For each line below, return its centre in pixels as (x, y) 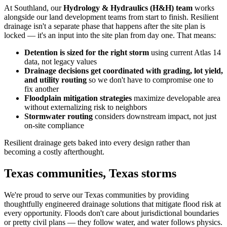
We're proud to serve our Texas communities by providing (97, 195)
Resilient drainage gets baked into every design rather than (97, 143)
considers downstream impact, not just (155, 117)
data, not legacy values (61, 62)
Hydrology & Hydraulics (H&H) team (128, 8)
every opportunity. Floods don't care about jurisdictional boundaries (111, 213)
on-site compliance (54, 126)
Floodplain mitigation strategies (78, 98)
